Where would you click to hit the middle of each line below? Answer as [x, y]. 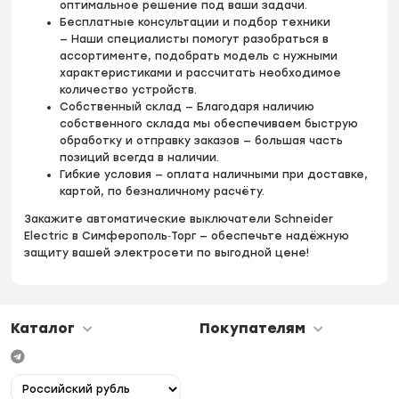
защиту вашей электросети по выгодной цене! [167, 252]
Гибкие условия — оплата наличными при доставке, [214, 174]
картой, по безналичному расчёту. [163, 191]
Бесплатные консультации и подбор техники [195, 22]
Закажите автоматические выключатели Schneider [179, 219]
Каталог [43, 328]
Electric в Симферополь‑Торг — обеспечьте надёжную [187, 236]
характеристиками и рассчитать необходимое [201, 73]
